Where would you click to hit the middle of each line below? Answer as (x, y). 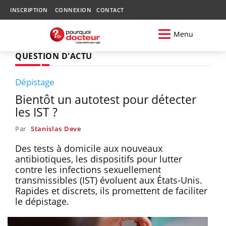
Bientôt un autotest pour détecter (106, 99)
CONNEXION (73, 10)
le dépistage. (42, 201)
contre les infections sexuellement (88, 169)
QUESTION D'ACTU (54, 56)
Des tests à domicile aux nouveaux (89, 148)
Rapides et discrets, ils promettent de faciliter (111, 190)
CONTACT (110, 10)
